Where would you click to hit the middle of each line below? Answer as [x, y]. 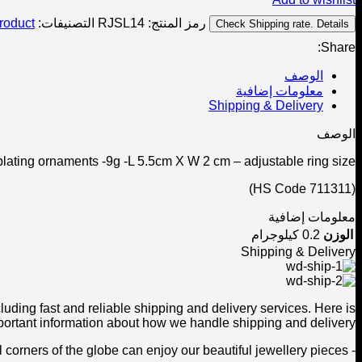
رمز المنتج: [175, 23]
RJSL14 [121, 23]
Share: [338, 47]
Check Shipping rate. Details [282, 23]
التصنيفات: [66, 23]
